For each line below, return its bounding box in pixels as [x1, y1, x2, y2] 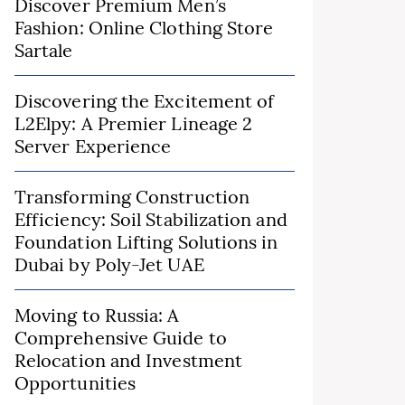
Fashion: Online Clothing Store [14, 16, 274, 39]
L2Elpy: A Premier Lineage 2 [14, 112, 253, 135]
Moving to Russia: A [14, 304, 180, 326]
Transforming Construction [14, 185, 250, 208]
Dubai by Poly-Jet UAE [14, 253, 204, 276]
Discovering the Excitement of [14, 89, 275, 112]
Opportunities [14, 372, 137, 394]
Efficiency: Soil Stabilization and [14, 208, 287, 231]
